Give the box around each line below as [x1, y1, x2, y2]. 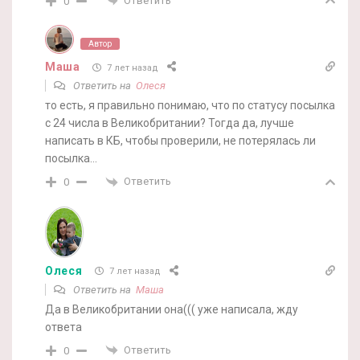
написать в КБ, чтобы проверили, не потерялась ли [45, 134, 316, 148]
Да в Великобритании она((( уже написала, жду [45, 302, 298, 316]
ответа [45, 320, 82, 333]
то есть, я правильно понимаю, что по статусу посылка [45, 99, 335, 112]
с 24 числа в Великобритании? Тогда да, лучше [45, 117, 294, 130]
